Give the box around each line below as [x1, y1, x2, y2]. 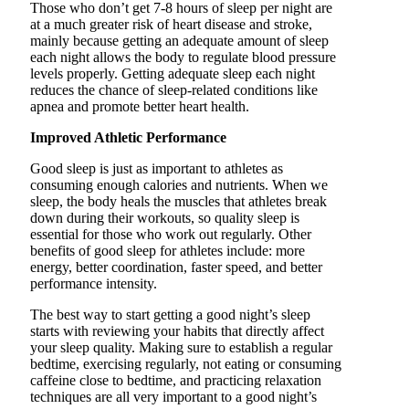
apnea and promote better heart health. [30, 99, 249, 115]
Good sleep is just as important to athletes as [30, 161, 283, 177]
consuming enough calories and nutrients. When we [30, 177, 328, 194]
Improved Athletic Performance [30, 130, 226, 146]
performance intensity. [30, 276, 157, 292]
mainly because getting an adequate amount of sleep [30, 33, 329, 49]
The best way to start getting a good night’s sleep [30, 307, 310, 323]
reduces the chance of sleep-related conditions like [30, 82, 318, 99]
